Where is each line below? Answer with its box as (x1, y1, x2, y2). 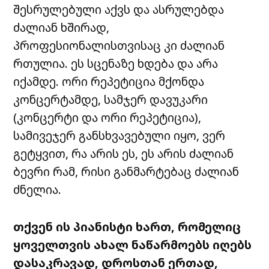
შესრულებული (13, 1, 102, 18)
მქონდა (159, 73, 205, 90)
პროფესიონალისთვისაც (13, 37, 162, 54)
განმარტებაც (113, 163, 192, 180)
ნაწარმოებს (131, 237, 210, 253)
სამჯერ (104, 91, 147, 108)
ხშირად (61, 19, 107, 36)
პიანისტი (73, 219, 133, 235)
